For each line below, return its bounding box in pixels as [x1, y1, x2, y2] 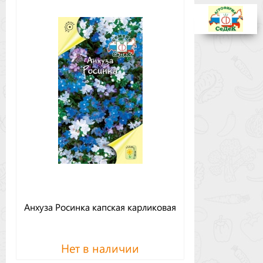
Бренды [15, 11, 55, 23]
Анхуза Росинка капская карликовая [24, 203, 176, 210]
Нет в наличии [61, 244, 139, 251]
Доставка [15, 39, 62, 52]
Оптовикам [15, 67, 73, 80]
